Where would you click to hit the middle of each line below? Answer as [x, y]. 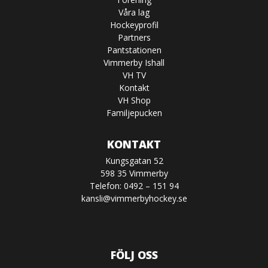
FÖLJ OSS [134, 255]
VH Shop [134, 100]
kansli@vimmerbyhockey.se [134, 199]
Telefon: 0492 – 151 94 [134, 186]
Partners [134, 38]
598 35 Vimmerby [134, 173]
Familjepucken [134, 113]
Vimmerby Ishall [134, 63]
